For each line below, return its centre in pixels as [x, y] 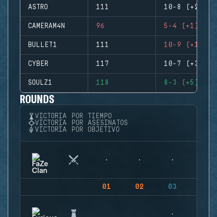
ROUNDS [37, 99]
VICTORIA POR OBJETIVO [77, 130]
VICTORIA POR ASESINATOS [81, 123]
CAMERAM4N [46, 26]
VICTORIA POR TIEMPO [73, 116]
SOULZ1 [40, 83]
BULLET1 [43, 45]
